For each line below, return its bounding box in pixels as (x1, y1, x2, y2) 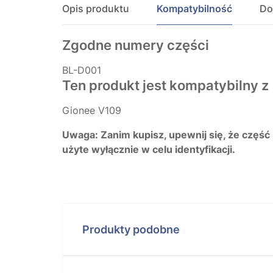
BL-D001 (62, 63, 101, 76)
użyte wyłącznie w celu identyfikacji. (62, 143, 235, 155)
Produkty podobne (82, 222, 180, 236)
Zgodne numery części (62, 37, 209, 53)
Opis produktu (62, 2, 129, 15)
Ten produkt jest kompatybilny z (62, 77, 269, 93)
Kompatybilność (157, 2, 232, 15)
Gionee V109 (62, 104, 121, 116)
